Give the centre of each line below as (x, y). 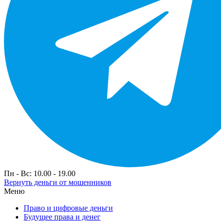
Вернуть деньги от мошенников (58, 182)
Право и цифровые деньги (68, 208)
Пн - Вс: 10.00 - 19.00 (40, 173)
